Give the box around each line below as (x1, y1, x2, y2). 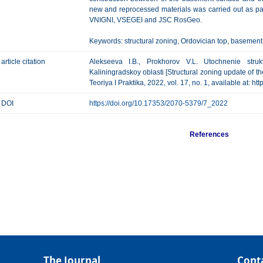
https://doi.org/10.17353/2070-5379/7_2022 (89, 99, 228, 107)
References (190, 130, 230, 139)
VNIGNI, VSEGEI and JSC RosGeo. (89, 16, 202, 24)
